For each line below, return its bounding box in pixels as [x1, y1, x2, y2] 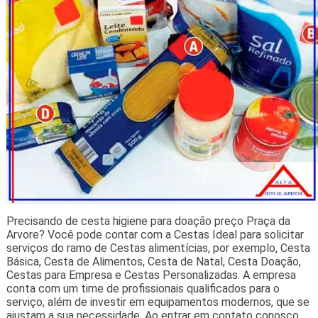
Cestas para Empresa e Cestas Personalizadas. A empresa [6, 268, 296, 283]
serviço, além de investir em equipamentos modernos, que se [6, 295, 309, 309]
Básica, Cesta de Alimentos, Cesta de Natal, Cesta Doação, [6, 255, 301, 269]
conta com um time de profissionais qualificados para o [6, 282, 280, 296]
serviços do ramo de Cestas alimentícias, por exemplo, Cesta [6, 241, 310, 256]
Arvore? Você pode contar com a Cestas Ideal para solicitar [6, 228, 304, 242]
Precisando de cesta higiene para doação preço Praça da [6, 214, 290, 229]
